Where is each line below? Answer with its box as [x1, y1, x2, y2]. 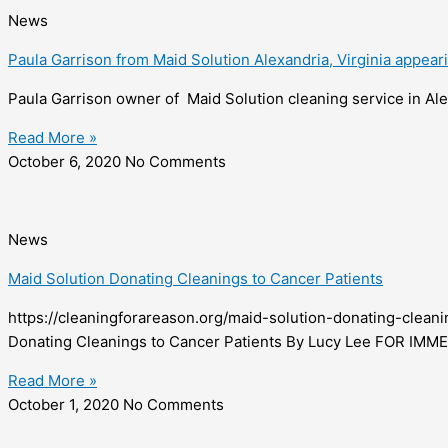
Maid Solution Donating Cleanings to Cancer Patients [8, 269, 383, 289]
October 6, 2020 [8, 152, 125, 172]
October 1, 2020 [8, 395, 123, 415]
